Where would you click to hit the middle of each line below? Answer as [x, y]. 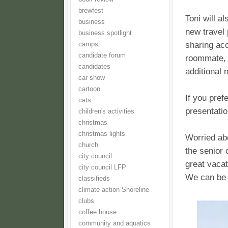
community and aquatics [115, 223]
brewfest [91, 11]
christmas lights [102, 134]
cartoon [89, 89]
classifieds [94, 179]
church [88, 145]
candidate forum [102, 55]
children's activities [106, 111]
